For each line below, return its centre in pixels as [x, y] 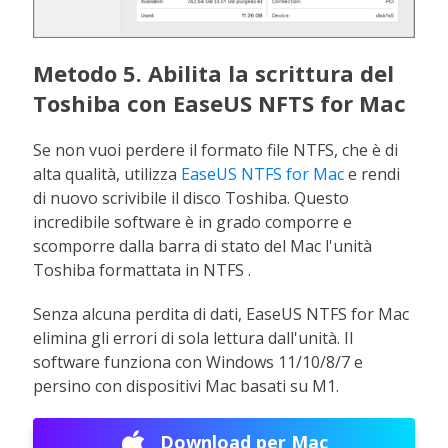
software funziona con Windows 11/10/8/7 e [198, 361]
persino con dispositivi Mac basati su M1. [186, 385]
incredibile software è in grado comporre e [193, 221]
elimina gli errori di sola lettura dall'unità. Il [193, 337]
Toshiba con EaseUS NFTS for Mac [220, 102]
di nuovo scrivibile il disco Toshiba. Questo [191, 197]
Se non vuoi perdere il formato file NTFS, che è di [216, 149]
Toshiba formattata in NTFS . [142, 269]
